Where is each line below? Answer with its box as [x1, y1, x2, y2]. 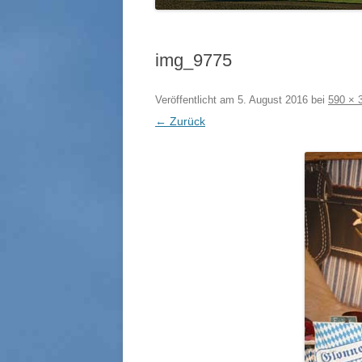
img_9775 [155, 50, 232, 70]
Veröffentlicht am [155, 94, 238, 106]
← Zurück [155, 115, 205, 128]
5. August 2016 [238, 94, 308, 106]
